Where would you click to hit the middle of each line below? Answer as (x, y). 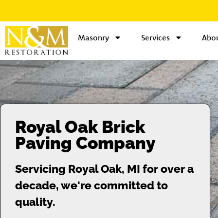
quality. (35, 201)
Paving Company (85, 143)
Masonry (93, 37)
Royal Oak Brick (80, 127)
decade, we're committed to (91, 185)
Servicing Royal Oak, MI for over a (104, 168)
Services (155, 37)
